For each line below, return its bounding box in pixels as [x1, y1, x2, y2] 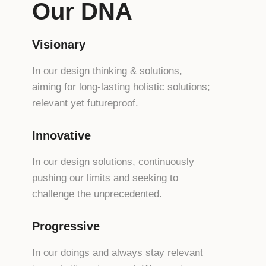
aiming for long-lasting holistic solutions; [31, 81, 210, 93]
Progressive [31, 219, 100, 233]
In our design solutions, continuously [31, 156, 194, 167]
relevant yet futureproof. [31, 97, 138, 109]
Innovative [31, 128, 91, 142]
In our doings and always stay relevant [31, 246, 203, 258]
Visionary [31, 37, 85, 51]
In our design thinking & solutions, [31, 65, 182, 77]
